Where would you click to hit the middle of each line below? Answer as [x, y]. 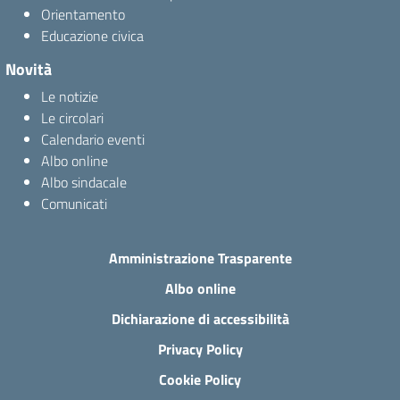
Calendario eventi [93, 139]
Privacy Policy [200, 349]
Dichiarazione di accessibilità [200, 319]
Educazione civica [92, 36]
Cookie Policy [200, 379]
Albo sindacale [84, 182]
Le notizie [70, 96]
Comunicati [74, 204]
